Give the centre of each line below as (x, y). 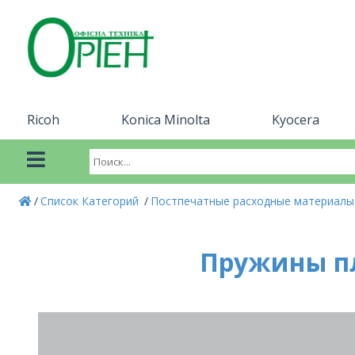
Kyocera (295, 120)
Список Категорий (91, 201)
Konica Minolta (165, 120)
